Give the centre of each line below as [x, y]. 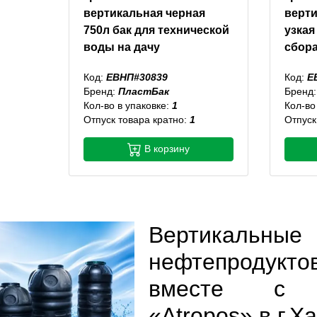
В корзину [166, 149]
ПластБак [143, 91]
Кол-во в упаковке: [127, 105]
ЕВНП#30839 [137, 77]
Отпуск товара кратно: [136, 119]
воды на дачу [121, 47]
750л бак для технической [156, 30]
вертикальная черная [144, 13]
